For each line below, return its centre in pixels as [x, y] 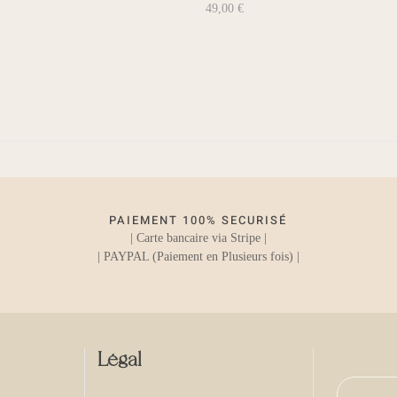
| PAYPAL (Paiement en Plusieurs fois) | [198, 257]
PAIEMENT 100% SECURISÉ [198, 221]
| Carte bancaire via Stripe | [198, 238]
